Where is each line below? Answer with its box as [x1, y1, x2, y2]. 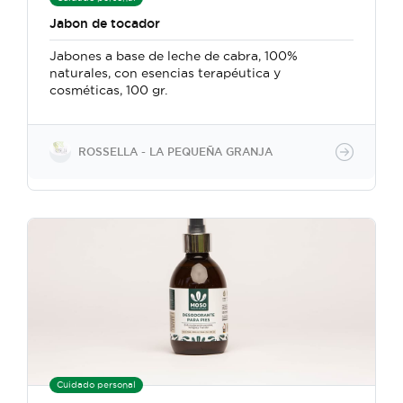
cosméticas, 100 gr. [49, 83, 167, 97]
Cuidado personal [57, 380, 136, 390]
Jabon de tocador [49, 16, 160, 31]
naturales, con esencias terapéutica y [49, 66, 281, 80]
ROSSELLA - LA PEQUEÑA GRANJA [78, 146, 273, 157]
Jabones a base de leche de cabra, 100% [49, 49, 298, 63]
